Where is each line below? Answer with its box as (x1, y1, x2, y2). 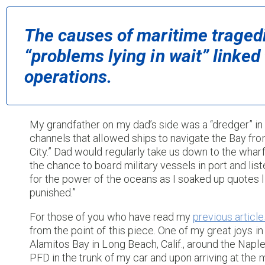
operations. (24, 66, 112, 88)
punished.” (30, 186, 76, 199)
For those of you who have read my (30, 210, 193, 223)
